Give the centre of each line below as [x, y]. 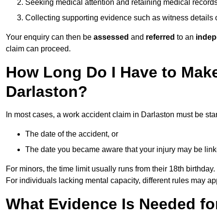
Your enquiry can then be [50, 37]
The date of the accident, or [72, 134]
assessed [112, 37]
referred [159, 37]
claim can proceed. [38, 49]
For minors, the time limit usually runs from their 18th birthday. [110, 169]
